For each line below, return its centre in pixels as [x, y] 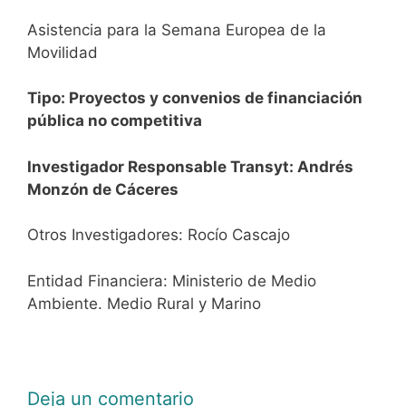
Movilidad [63, 52]
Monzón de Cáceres [103, 189]
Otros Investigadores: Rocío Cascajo [159, 235]
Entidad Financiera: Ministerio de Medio [172, 280]
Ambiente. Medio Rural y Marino [144, 303]
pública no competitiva [115, 121]
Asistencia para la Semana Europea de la [177, 29]
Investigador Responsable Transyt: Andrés [190, 166]
